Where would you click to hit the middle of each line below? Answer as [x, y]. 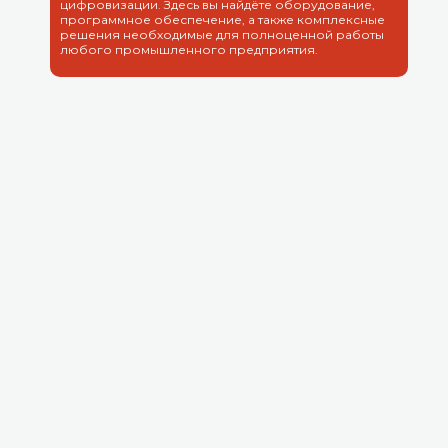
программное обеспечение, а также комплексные [222, 19]
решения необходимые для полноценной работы [222, 34]
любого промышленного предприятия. [189, 49]
